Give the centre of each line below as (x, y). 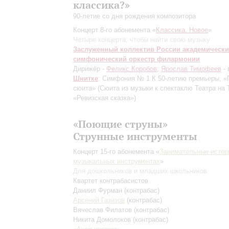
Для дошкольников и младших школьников (140, 171)
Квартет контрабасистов (111, 181)
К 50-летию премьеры (186, 78)
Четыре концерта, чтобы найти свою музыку (142, 40)
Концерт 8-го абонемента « (114, 30)
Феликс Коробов (132, 69)
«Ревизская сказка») (105, 98)
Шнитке (86, 78)
